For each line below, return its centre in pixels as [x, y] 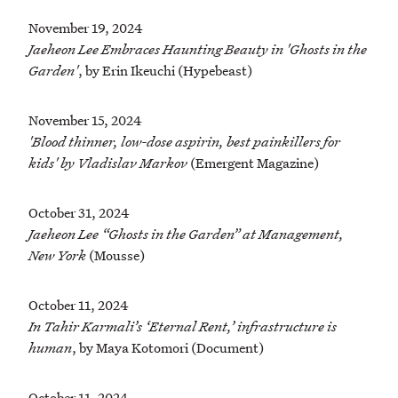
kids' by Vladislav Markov [109, 163]
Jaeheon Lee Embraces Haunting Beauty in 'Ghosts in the [198, 49]
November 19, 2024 [86, 28]
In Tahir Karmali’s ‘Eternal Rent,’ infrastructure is [183, 326]
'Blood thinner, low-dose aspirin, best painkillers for [184, 142]
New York [57, 255]
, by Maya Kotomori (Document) [168, 348]
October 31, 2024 [79, 213]
